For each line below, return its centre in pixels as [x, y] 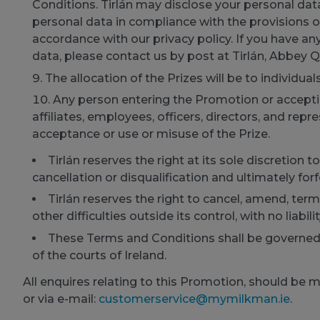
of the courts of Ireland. [99, 255]
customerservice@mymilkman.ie [194, 299]
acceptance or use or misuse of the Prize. [151, 134]
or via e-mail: [60, 299]
